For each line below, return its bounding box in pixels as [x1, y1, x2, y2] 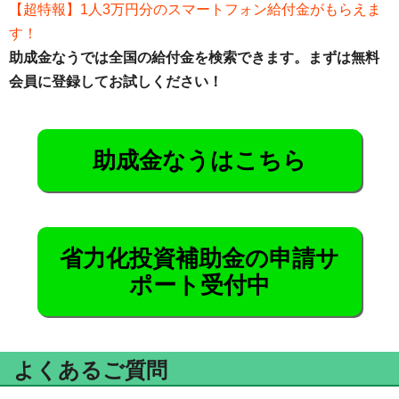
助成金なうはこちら [92, 148, 306, 174]
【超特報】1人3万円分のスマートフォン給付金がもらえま [9, 2, 381, 18]
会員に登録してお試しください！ [9, 74, 223, 90]
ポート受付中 [128, 273, 270, 298]
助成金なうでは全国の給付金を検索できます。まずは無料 [9, 50, 379, 66]
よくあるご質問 [13, 357, 167, 384]
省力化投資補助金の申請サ [59, 246, 339, 272]
